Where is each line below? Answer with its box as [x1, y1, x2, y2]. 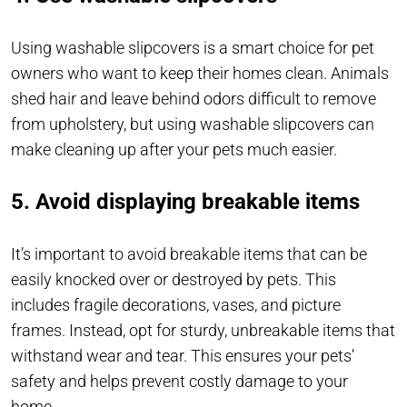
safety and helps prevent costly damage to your [11, 372, 348, 392]
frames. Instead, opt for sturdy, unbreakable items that [11, 321, 395, 341]
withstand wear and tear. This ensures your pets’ [11, 346, 354, 366]
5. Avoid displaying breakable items [11, 189, 360, 215]
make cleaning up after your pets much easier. [11, 140, 341, 160]
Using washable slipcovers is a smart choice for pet [11, 38, 374, 58]
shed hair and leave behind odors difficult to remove [11, 89, 376, 109]
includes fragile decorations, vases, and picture [11, 295, 341, 315]
